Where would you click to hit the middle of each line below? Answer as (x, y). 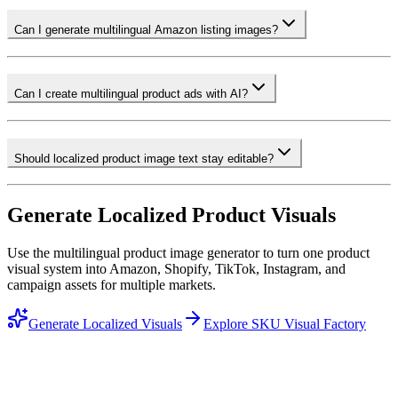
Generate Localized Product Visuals (171, 215)
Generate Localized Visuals (105, 324)
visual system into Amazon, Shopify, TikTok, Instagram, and (176, 269)
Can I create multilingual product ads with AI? (131, 94)
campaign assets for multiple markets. (111, 285)
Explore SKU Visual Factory (285, 324)
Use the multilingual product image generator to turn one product (188, 253)
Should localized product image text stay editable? (144, 158)
